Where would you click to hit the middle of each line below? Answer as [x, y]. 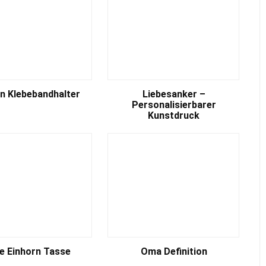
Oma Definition [174, 251]
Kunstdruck [174, 115]
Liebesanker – [174, 94]
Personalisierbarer [174, 105]
